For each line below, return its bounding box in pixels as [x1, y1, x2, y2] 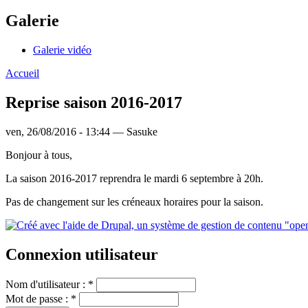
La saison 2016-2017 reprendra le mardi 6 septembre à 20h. [5, 172, 263, 184]
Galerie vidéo [33, 44, 91, 56]
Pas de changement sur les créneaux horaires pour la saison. [5, 195, 263, 208]
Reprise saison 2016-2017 [5, 93, 182, 112]
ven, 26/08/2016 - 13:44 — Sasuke [5, 125, 157, 137]
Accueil [5, 67, 39, 80]
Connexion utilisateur [5, 245, 158, 263]
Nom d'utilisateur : [5, 278, 88, 290]
